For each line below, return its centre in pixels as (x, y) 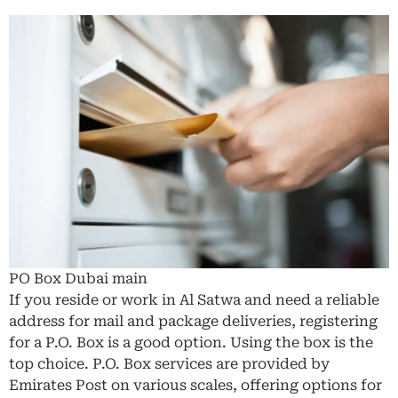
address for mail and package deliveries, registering (193, 321)
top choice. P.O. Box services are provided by (169, 363)
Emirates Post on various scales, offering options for (195, 385)
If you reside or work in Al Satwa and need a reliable (194, 299)
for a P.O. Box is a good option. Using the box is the (191, 342)
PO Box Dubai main (78, 278)
